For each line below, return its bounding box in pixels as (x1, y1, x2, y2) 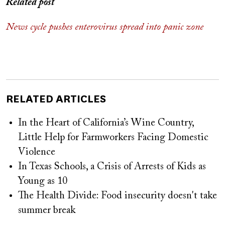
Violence (18, 147, 55, 157)
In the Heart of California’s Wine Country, (18, 118, 194, 128)
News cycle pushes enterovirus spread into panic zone (6, 22, 203, 32)
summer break (18, 205, 75, 215)
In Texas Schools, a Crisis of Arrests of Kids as (18, 162, 206, 172)
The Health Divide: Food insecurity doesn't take (18, 191, 217, 201)
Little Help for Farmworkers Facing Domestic (18, 133, 208, 143)
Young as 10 (18, 176, 67, 186)
